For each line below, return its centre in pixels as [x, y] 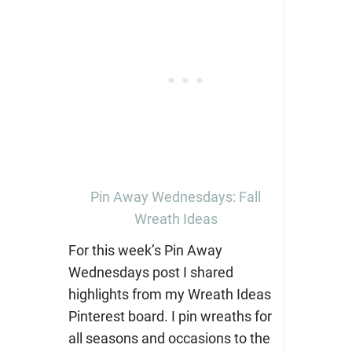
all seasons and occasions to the [169, 338]
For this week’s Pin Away [145, 250]
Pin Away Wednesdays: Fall [176, 196]
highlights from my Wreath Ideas [169, 294]
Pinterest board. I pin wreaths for [170, 316]
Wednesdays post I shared [150, 272]
